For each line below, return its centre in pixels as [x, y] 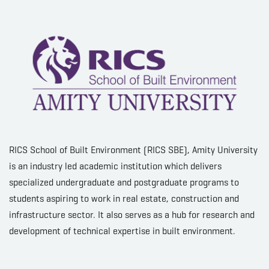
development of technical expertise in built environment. [122, 231]
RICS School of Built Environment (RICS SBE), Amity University [133, 150]
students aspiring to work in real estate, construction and [124, 198]
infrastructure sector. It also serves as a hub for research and [132, 214]
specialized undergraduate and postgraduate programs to [124, 182]
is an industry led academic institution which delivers [115, 166]
